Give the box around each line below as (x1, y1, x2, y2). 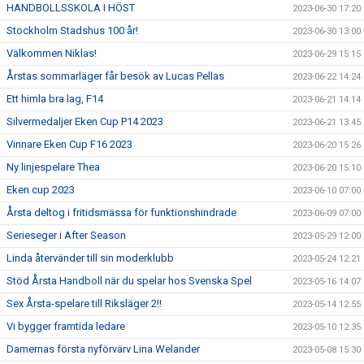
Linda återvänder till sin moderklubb (6, 252, 174, 264)
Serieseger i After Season (6, 229, 126, 241)
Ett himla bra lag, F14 (6, 93, 103, 105)
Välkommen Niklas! (6, 47, 97, 59)
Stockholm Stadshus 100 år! (6, 24, 138, 37)
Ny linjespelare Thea (6, 161, 100, 173)
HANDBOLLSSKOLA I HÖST (6, 2, 135, 14)
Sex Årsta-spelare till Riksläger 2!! (6, 297, 162, 310)
